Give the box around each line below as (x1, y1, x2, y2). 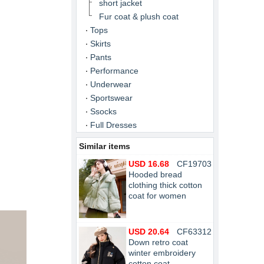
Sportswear (90, 93, 133, 103)
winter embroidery (128, 248, 196, 258)
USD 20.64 (128, 227, 169, 236)
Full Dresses (90, 120, 137, 130)
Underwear (90, 80, 131, 89)
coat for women (128, 191, 186, 200)
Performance (90, 66, 138, 75)
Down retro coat (128, 237, 188, 247)
